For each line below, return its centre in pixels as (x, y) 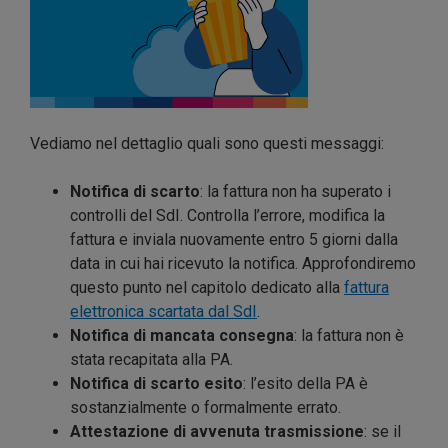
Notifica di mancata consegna (182, 335)
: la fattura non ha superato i (295, 191)
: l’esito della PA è (305, 383)
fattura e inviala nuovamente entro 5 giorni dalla (234, 239)
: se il (382, 431)
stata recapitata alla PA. (151, 359)
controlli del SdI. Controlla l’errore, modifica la (227, 215)
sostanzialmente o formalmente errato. (205, 407)
